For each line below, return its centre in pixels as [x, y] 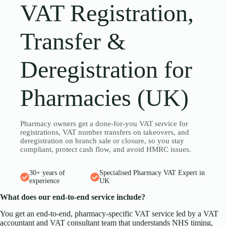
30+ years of [47, 173]
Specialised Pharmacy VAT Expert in [152, 173]
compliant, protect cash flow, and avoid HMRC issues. [106, 149]
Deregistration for [106, 69]
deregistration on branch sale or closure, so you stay [102, 140]
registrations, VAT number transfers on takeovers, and [105, 132]
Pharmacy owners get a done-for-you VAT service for [104, 123]
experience [45, 181]
